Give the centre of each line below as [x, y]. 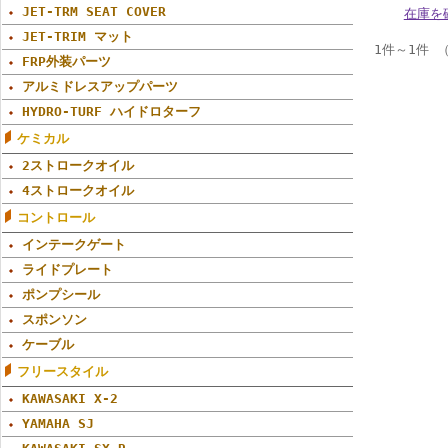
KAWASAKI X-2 [70, 398]
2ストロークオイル [78, 165]
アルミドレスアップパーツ [106, 86]
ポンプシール [61, 294]
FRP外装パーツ [66, 61]
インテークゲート [74, 244]
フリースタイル [62, 371]
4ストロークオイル [78, 190]
